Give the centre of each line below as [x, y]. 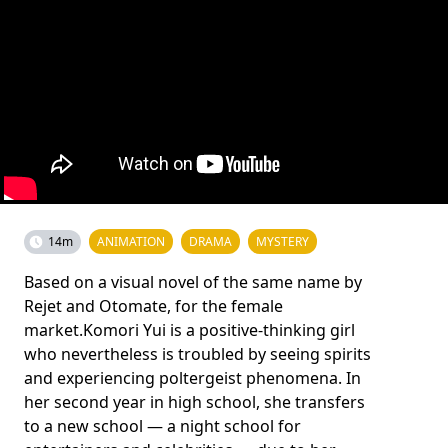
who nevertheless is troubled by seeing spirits [197, 353]
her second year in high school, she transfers [194, 401]
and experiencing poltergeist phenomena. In [192, 377]
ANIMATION [131, 241]
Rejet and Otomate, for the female [153, 305]
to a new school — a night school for [162, 425]
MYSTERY [282, 241]
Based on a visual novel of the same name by [193, 281]
